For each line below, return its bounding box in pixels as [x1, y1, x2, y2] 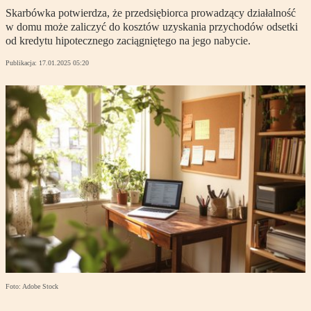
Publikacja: [6, 59, 39, 67]
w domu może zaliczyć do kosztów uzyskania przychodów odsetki [6, 21, 298, 33]
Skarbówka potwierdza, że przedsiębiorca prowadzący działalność [6, 7, 296, 19]
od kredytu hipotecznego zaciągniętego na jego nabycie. [6, 35, 251, 47]
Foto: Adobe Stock [6, 283, 58, 291]
